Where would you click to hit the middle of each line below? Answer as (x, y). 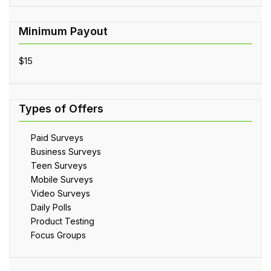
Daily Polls (51, 207)
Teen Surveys (59, 165)
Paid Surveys (57, 137)
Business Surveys (66, 151)
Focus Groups (58, 235)
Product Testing (63, 221)
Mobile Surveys (62, 179)
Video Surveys (60, 193)
